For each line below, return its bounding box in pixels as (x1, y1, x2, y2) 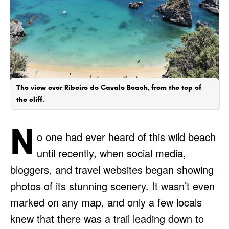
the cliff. (16, 94, 44, 104)
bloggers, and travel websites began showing (10, 162, 214, 177)
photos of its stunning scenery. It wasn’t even (10, 178, 215, 193)
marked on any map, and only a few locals (10, 194, 202, 210)
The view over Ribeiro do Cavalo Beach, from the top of (16, 82, 201, 92)
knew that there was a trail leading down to (10, 211, 204, 226)
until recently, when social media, (37, 145, 186, 161)
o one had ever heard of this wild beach (37, 129, 216, 144)
